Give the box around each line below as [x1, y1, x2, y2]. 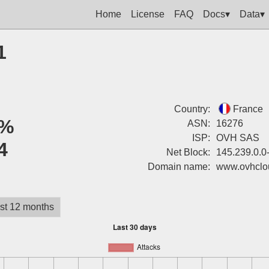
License [131, 8, 165, 19]
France [232, 104, 263, 114]
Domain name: [147, 162, 210, 172]
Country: [174, 104, 210, 114]
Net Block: [166, 147, 210, 157]
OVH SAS [216, 133, 259, 143]
